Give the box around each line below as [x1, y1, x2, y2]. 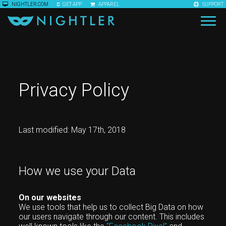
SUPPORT [201, 2, 223, 7]
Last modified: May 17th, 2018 [19, 125, 126, 135]
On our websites [19, 193, 82, 202]
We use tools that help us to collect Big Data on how [19, 202, 204, 212]
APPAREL [97, 2, 120, 7]
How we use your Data [19, 164, 136, 178]
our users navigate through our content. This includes [19, 212, 205, 221]
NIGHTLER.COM [11, 2, 49, 7]
